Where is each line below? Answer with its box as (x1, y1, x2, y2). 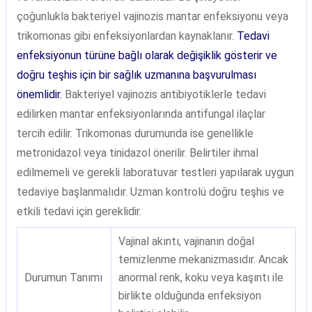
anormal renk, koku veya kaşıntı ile (118, 271, 283, 284)
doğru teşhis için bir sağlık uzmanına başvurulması (16, 68, 256, 81)
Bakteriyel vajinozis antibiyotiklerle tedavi (61, 88, 266, 101)
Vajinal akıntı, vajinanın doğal (118, 235, 254, 248)
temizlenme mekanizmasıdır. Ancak (118, 253, 288, 266)
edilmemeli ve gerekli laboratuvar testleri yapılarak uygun (16, 166, 294, 179)
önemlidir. (16, 88, 62, 101)
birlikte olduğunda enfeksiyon (118, 289, 261, 302)
